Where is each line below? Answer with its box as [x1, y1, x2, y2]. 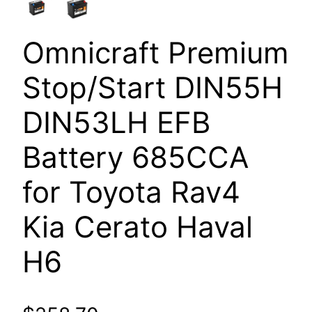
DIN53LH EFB [22, 104, 210, 141]
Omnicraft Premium [22, 35, 289, 71]
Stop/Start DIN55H [22, 70, 283, 106]
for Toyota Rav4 [22, 174, 240, 210]
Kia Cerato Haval [22, 209, 253, 245]
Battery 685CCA [22, 139, 249, 175]
